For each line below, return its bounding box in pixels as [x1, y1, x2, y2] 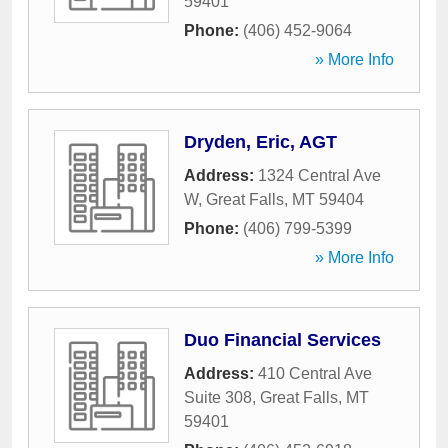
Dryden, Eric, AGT [184, 132, 337, 152]
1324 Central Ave [258, 167, 381, 184]
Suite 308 [184, 389, 252, 406]
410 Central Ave [258, 365, 372, 382]
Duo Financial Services [184, 330, 381, 350]
